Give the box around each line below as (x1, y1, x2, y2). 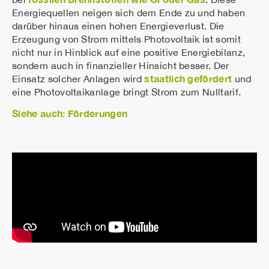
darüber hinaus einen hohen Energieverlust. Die (12, 20, 225, 31)
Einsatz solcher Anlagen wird (12, 73, 145, 84)
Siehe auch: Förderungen (12, 107, 128, 119)
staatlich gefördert (144, 72, 232, 84)
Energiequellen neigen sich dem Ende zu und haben (12, 7, 246, 18)
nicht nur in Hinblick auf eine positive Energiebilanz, (12, 46, 246, 58)
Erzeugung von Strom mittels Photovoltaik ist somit (12, 33, 241, 44)
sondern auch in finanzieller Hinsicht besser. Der (12, 59, 229, 71)
